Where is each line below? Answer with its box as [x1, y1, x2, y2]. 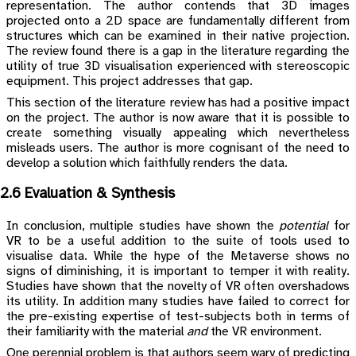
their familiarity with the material [6, 325, 187, 339]
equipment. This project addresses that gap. [6, 74, 253, 88]
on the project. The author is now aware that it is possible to [6, 110, 350, 125]
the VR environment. [207, 325, 322, 339]
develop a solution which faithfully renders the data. [6, 156, 288, 170]
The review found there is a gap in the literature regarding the [6, 44, 350, 58]
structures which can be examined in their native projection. [6, 29, 350, 43]
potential [279, 219, 329, 234]
